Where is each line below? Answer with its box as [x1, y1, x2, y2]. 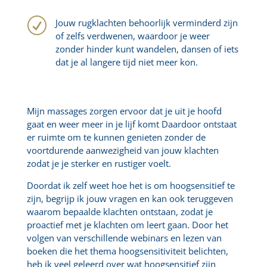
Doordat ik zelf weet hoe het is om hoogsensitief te [26, 179, 235, 191]
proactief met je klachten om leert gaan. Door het [26, 219, 228, 231]
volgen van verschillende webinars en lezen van [26, 232, 222, 244]
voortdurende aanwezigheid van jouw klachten [26, 144, 219, 156]
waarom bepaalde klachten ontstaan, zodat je [26, 206, 213, 218]
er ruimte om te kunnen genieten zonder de [26, 131, 206, 143]
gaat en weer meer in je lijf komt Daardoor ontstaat [26, 118, 237, 130]
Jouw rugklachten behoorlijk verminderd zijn [55, 17, 238, 29]
